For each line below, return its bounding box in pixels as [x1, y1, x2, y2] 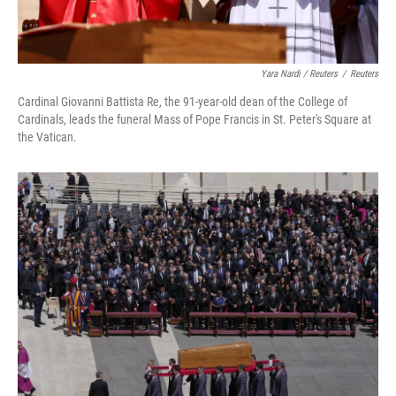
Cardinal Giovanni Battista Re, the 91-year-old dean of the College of [18, 95, 347, 109]
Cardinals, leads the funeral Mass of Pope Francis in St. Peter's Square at [18, 112, 371, 126]
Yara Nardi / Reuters [261, 68, 338, 80]
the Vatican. [18, 130, 77, 144]
